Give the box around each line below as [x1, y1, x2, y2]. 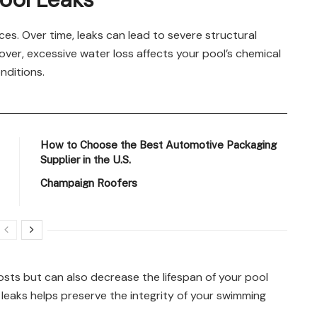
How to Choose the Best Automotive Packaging [40, 138, 277, 151]
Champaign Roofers [40, 176, 138, 189]
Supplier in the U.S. [40, 153, 132, 166]
